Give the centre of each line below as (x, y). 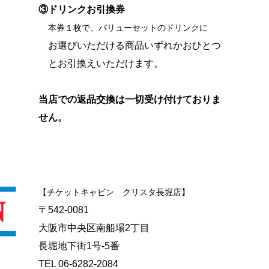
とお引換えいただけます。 (101, 64)
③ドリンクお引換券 (82, 10)
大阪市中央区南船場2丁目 (94, 228)
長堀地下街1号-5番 (79, 246)
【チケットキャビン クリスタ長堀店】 (114, 192)
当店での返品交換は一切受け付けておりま (130, 100)
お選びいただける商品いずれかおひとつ (130, 46)
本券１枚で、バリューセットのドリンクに (128, 28)
